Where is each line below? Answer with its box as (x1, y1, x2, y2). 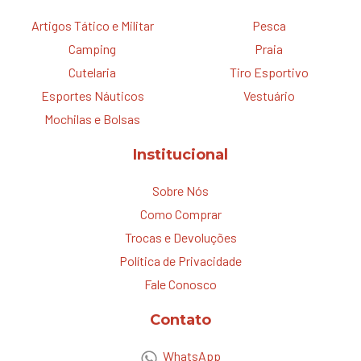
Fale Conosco (144, 276, 217, 292)
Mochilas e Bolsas (44, 110, 140, 127)
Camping (68, 40, 116, 56)
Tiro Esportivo (229, 64, 309, 80)
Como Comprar (139, 205, 222, 222)
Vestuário (243, 87, 295, 103)
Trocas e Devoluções (124, 229, 237, 245)
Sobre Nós (152, 182, 209, 198)
